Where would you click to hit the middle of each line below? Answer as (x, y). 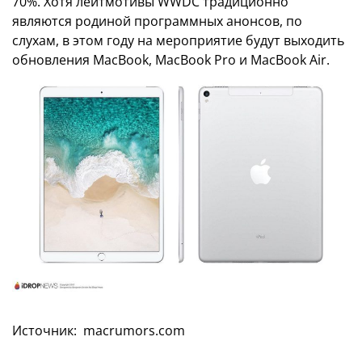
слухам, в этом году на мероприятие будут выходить (178, 41)
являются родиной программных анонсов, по (157, 21)
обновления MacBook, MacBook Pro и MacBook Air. (171, 60)
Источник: (48, 330)
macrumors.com (134, 330)
